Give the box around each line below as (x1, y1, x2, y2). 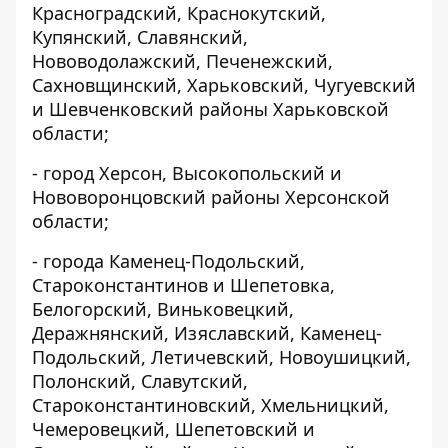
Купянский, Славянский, (32, 25, 248, 49)
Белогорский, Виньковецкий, (32, 297, 294, 321)
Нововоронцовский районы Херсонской (32, 185, 390, 209)
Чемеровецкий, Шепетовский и (32, 417, 315, 441)
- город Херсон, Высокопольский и (32, 161, 342, 185)
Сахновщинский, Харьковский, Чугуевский (32, 73, 416, 97)
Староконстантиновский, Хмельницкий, (32, 393, 389, 417)
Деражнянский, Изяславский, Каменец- (32, 321, 382, 345)
